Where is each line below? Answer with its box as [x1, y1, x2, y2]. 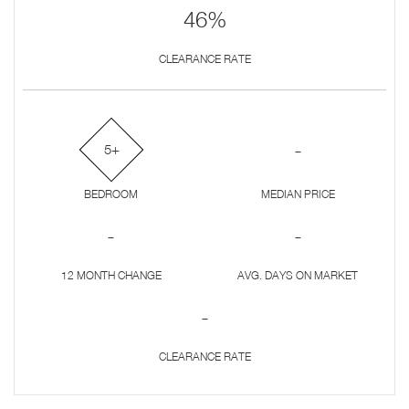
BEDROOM [84, 187, 139, 202]
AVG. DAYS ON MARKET [237, 268, 359, 283]
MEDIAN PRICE [260, 187, 335, 202]
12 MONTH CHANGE [60, 268, 162, 283]
